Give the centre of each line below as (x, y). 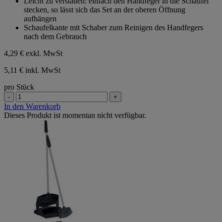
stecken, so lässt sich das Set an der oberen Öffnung (105, 10)
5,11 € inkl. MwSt (32, 70)
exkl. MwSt (44, 54)
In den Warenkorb (32, 107)
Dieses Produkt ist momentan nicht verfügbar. (75, 115)
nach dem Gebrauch (55, 37)
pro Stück (19, 87)
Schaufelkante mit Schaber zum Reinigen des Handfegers (113, 28)
